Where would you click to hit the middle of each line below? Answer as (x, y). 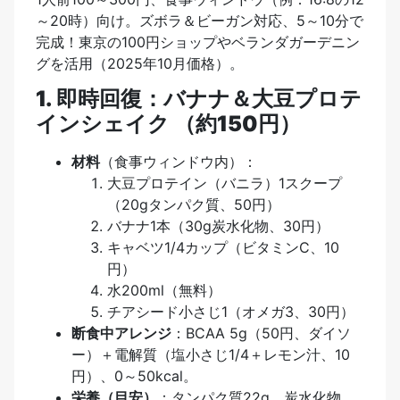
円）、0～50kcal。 (134, 376)
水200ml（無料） (164, 291)
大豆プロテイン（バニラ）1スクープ (225, 183)
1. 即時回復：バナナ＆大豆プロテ (199, 99)
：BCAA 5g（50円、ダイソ (261, 333)
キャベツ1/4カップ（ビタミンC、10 (223, 248)
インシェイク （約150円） (168, 124)
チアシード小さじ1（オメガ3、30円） (231, 312)
